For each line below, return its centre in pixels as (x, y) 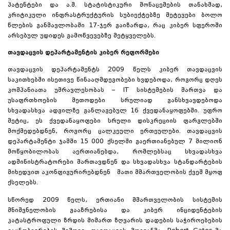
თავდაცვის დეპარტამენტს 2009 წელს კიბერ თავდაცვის (115, 70)
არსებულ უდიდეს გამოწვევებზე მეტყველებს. (82, 36)
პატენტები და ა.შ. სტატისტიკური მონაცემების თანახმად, (115, 5)
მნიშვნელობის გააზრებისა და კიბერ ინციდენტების (115, 210)
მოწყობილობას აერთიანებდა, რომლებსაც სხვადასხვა (115, 152)
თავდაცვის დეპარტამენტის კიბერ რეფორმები (83, 53)
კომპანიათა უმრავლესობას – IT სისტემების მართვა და (115, 91)
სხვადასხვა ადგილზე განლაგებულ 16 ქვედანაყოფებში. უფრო (115, 111)
